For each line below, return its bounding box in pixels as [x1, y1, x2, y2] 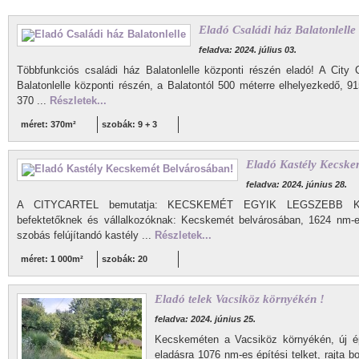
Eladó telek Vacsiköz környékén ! [155, 292, 325, 305]
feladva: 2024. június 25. [155, 314, 256, 324]
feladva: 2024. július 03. [199, 45, 296, 54]
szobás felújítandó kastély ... [17, 229, 155, 241]
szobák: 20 [102, 254, 147, 264]
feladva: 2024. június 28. [246, 179, 347, 189]
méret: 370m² [21, 119, 76, 129]
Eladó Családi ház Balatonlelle [199, 23, 356, 36]
